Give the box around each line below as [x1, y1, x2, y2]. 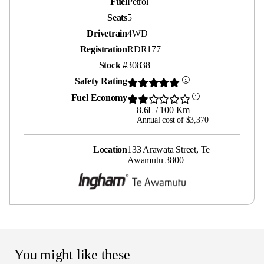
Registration [80, 44, 127, 54]
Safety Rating [74, 75, 127, 86]
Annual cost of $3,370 [137, 115, 209, 125]
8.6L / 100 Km [137, 105, 190, 115]
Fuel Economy [71, 92, 127, 103]
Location [93, 144, 127, 155]
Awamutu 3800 [127, 155, 184, 166]
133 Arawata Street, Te [127, 144, 210, 155]
